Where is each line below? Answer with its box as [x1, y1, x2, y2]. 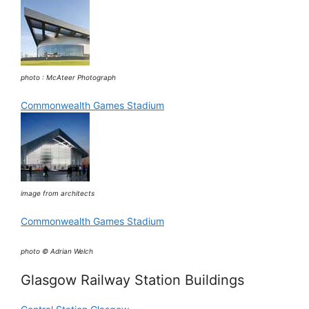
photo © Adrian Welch [21, 246, 93, 255]
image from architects [21, 188, 94, 197]
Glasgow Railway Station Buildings [21, 271, 244, 288]
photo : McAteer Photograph [21, 72, 116, 81]
